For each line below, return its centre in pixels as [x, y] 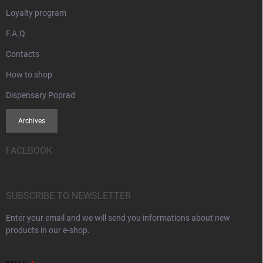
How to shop [29, 74]
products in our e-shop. [48, 230]
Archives [32, 121]
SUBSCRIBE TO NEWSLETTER [68, 195]
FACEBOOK [29, 150]
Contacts [23, 54]
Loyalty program [36, 13]
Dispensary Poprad [41, 95]
